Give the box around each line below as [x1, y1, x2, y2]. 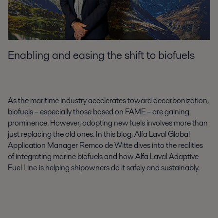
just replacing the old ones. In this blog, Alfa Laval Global [8, 128, 190, 140]
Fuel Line [8, 162, 37, 173]
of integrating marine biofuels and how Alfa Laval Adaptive [8, 150, 199, 162]
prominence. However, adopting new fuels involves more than [8, 117, 208, 128]
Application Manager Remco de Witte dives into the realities [8, 139, 203, 151]
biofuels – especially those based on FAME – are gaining [8, 106, 189, 117]
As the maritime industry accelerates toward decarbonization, [8, 94, 209, 106]
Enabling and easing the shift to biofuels [8, 47, 195, 63]
